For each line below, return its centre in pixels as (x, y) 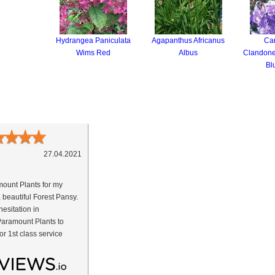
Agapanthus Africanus (188, 41)
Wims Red (93, 53)
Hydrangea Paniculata (93, 41)
